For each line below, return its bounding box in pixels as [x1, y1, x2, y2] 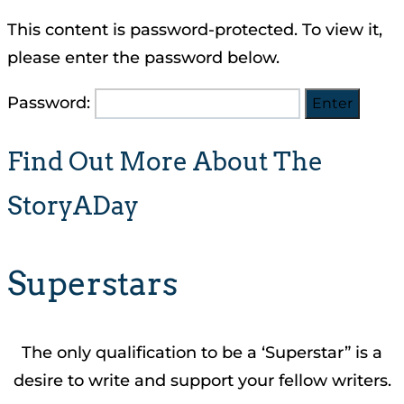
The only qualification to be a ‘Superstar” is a [22, 342, 382, 363]
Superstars [7, 263, 178, 304]
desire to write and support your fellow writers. [13, 370, 391, 390]
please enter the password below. [7, 48, 280, 68]
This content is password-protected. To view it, [7, 20, 382, 40]
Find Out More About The [7, 146, 323, 178]
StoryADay [7, 190, 139, 222]
